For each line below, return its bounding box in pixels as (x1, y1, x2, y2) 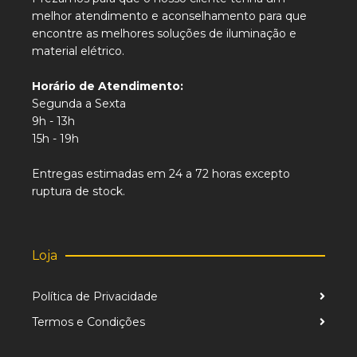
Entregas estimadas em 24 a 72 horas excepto (32, 167, 290, 181)
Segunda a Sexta (32, 96, 126, 111)
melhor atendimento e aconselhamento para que (32, 9, 307, 23)
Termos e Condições (32, 315, 145, 329)
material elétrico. (32, 44, 124, 58)
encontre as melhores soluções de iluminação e (32, 26, 296, 41)
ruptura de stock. (32, 184, 125, 198)
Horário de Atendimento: (32, 79, 183, 93)
